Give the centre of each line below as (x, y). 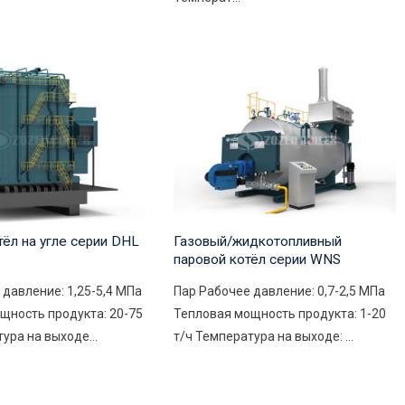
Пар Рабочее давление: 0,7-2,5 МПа (279, 292)
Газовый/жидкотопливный (257, 242)
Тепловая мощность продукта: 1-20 (279, 314)
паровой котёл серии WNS (257, 260)
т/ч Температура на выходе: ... (263, 337)
